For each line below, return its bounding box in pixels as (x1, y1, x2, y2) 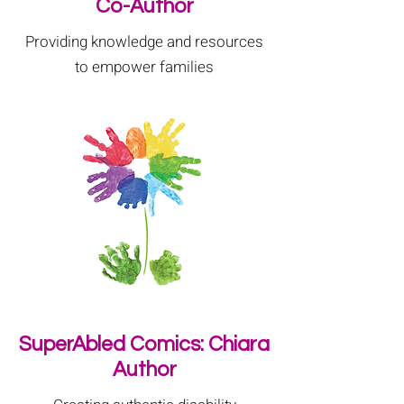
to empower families (75, 56, 214, 78)
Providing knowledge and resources (25, 31, 263, 53)
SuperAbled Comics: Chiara (19, 334, 270, 355)
